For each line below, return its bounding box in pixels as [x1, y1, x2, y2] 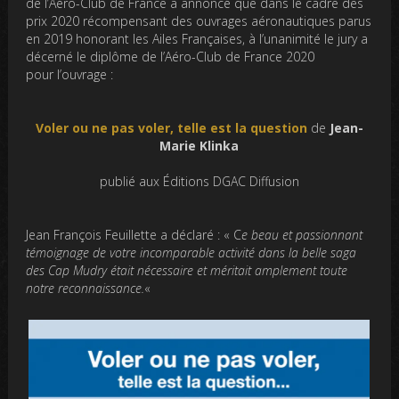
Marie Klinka [159, 137, 240, 154]
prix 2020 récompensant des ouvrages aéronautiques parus [26, 12, 372, 29]
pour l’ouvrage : [26, 66, 114, 83]
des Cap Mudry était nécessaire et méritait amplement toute [26, 262, 348, 279]
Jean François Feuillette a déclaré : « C [26, 226, 242, 243]
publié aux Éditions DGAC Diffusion [99, 173, 299, 190]
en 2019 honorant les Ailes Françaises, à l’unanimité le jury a [26, 30, 369, 47]
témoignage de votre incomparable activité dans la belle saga [26, 244, 357, 261]
